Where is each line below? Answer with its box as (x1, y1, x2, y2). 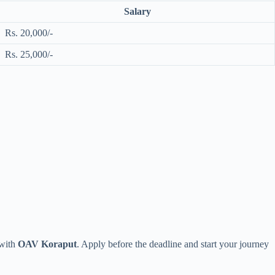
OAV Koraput (18, 238, 77, 249)
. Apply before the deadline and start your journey (77, 238, 269, 249)
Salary (123, 6, 151, 17)
